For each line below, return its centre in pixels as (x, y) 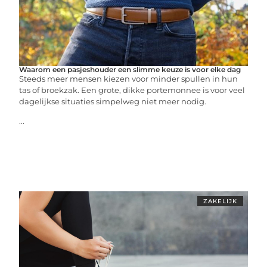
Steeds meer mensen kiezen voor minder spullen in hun (129, 79)
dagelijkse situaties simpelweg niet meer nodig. (113, 101)
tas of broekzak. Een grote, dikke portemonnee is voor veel (132, 90)
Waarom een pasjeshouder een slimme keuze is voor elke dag (130, 69)
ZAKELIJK (220, 201)
